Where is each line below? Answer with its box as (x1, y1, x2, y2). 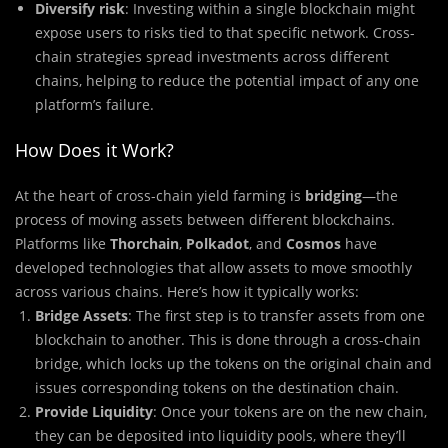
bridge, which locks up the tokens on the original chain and (35, 354, 432, 374)
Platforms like (15, 234, 110, 254)
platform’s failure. (35, 95, 154, 115)
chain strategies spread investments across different (35, 47, 389, 67)
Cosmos (286, 234, 341, 254)
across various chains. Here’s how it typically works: (15, 282, 359, 302)
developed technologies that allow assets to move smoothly (15, 258, 412, 278)
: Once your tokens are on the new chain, (153, 402, 427, 422)
